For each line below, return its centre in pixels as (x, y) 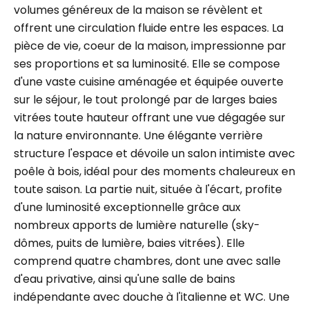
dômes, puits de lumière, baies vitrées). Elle (129, 243)
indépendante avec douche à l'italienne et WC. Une (152, 297)
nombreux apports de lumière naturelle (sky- (137, 225)
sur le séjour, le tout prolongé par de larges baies (146, 100)
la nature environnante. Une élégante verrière (138, 136)
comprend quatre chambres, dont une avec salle (147, 261)
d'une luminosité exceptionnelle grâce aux (127, 207)
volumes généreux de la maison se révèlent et (138, 10)
